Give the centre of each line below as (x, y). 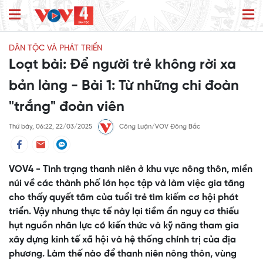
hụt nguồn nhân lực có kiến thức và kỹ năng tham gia (124, 226)
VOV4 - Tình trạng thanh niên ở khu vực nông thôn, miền (131, 170)
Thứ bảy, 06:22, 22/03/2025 (50, 127)
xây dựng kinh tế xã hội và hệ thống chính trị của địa (122, 240)
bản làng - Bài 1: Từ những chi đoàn (124, 86)
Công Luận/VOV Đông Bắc (160, 127)
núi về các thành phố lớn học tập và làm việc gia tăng (127, 184)
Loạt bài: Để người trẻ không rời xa (122, 65)
